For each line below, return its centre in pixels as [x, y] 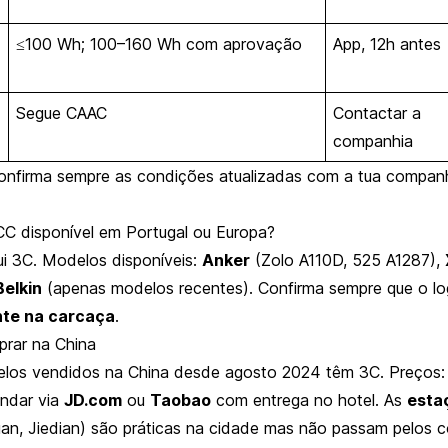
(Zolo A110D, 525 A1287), [347, 259]
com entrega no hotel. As [309, 399]
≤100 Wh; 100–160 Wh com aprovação [158, 43]
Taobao [180, 399]
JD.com [93, 399]
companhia [372, 140]
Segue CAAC [61, 112]
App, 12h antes [386, 43]
